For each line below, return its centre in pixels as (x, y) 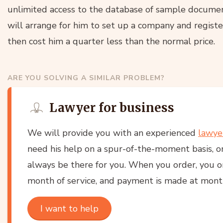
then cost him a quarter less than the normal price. (111, 41)
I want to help (69, 208)
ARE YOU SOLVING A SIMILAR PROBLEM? (86, 78)
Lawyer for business (112, 108)
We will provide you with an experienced (113, 133)
